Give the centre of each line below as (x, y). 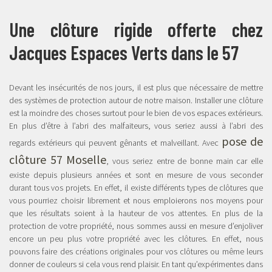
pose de (242, 141)
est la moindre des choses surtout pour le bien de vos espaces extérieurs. (136, 113)
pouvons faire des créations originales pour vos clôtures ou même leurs (136, 251)
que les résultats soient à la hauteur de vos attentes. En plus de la (136, 213)
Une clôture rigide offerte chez (136, 29)
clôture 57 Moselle (58, 159)
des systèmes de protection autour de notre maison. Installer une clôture (136, 100)
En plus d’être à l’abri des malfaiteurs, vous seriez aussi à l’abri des (136, 126)
